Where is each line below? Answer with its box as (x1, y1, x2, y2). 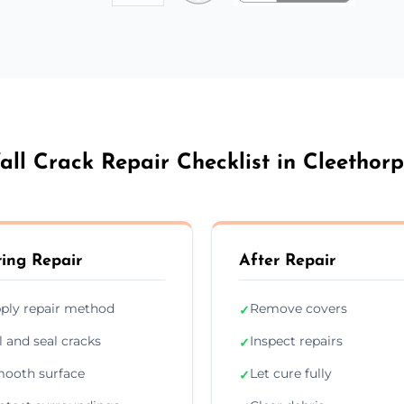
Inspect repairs (250, 332, 343, 349)
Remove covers (250, 299, 347, 317)
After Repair (239, 252, 335, 270)
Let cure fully (250, 364, 332, 381)
